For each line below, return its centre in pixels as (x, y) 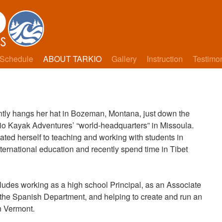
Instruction (165, 59)
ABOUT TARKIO (72, 59)
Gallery (124, 59)
